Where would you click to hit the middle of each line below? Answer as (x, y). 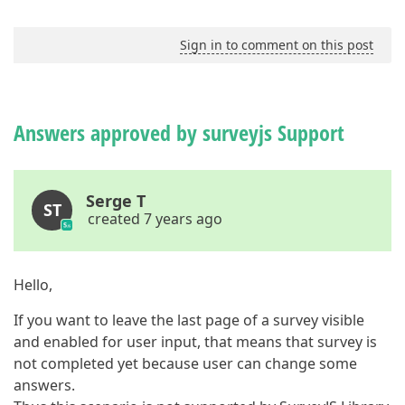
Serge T (116, 201)
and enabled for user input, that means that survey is (195, 342)
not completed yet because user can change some (185, 363)
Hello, (33, 285)
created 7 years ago (155, 219)
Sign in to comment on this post (277, 45)
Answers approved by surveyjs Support (179, 132)
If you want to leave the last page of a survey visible (189, 320)
